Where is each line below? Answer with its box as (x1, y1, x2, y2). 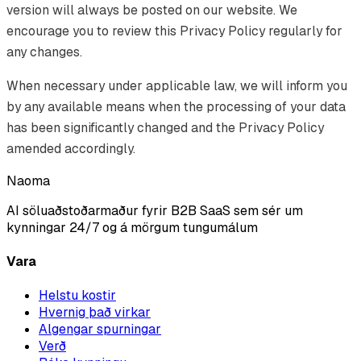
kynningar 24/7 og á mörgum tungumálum (6, 218, 258, 236)
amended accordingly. (6, 139, 135, 157)
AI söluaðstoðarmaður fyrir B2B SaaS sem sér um (6, 201, 303, 219)
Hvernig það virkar (39, 304, 151, 322)
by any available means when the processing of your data (6, 98, 346, 115)
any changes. (6, 43, 82, 60)
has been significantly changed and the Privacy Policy (6, 118, 324, 136)
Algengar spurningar (39, 321, 161, 338)
